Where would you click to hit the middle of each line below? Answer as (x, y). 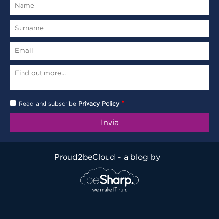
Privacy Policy (99, 103)
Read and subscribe (48, 103)
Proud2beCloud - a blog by (109, 157)
